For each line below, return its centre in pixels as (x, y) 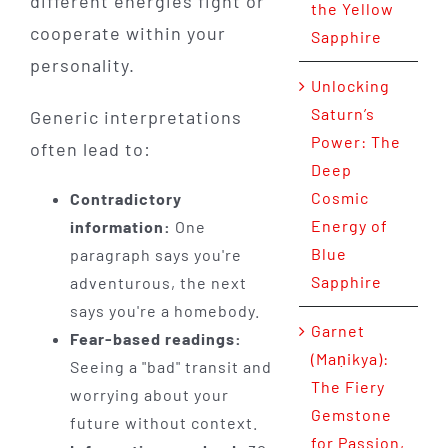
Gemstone (351, 415)
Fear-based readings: (155, 339)
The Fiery (347, 387)
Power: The (355, 142)
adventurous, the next (158, 283)
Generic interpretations (135, 117)
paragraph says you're (155, 255)
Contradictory (125, 199)
